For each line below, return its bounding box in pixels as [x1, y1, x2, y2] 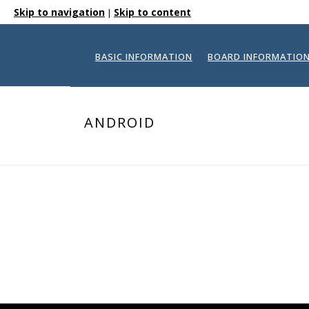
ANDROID [84, 113, 155, 132]
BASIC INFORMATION [95, 50, 192, 63]
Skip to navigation [14, 6, 105, 19]
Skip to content [114, 6, 191, 19]
